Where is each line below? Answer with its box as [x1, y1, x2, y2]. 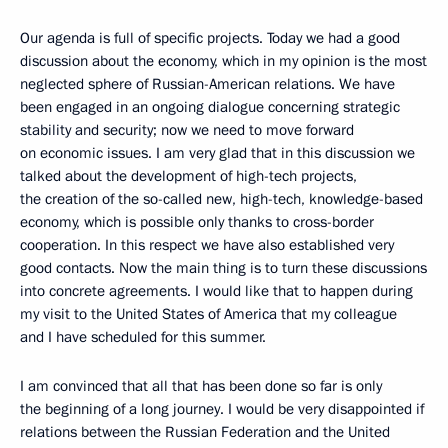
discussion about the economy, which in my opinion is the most [20, 51, 427, 72]
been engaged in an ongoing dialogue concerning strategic [20, 97, 400, 118]
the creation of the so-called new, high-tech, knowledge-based [20, 189, 423, 210]
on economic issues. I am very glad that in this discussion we [20, 143, 415, 164]
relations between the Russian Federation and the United [20, 422, 390, 443]
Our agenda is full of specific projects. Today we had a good [20, 28, 400, 49]
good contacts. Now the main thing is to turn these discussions [20, 258, 427, 279]
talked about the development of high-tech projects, [20, 166, 357, 187]
